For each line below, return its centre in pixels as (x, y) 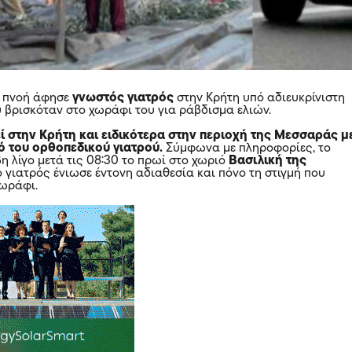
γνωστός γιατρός (123, 98)
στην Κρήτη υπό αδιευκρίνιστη (260, 98)
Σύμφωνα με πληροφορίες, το (247, 148)
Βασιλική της (266, 161)
